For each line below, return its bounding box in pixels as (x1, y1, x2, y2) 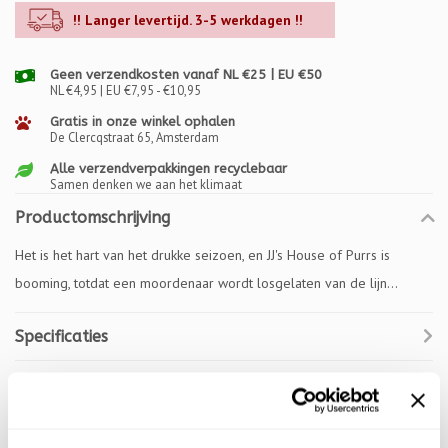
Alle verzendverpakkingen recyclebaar (50, 161, 287, 176)
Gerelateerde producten (15, 423, 204, 442)
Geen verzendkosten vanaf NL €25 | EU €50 (50, 67, 322, 82)
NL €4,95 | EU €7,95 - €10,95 (50, 82, 201, 98)
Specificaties (15, 327, 108, 346)
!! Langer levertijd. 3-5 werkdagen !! (73, 11, 303, 29)
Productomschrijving (15, 208, 170, 227)
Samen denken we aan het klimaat (50, 176, 242, 192)
